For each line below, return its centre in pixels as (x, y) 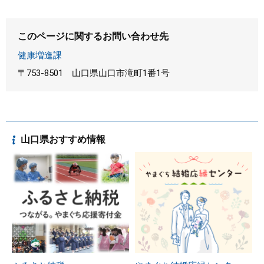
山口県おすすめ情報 (63, 139)
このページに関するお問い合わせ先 (93, 36)
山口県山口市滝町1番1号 (121, 73)
